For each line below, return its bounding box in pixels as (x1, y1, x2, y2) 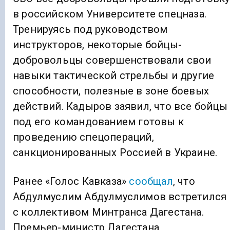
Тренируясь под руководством (13, 23, 168, 36)
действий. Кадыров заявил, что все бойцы (13, 100, 227, 113)
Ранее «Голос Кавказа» (13, 175, 129, 188)
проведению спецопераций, (13, 131, 154, 144)
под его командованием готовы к (13, 116, 184, 128)
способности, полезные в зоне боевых (13, 85, 209, 98)
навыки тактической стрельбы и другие (13, 69, 215, 82)
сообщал (129, 175, 173, 188)
